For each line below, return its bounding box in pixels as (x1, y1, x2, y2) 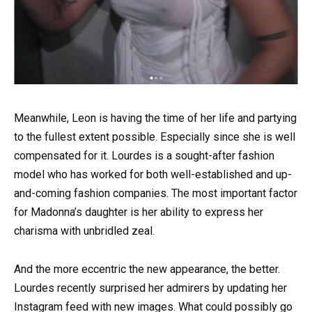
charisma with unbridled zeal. (14, 224, 155, 238)
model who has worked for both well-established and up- (14, 168, 292, 182)
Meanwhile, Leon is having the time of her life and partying (14, 111, 297, 125)
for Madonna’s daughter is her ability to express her (14, 205, 263, 219)
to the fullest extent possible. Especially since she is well (14, 130, 295, 144)
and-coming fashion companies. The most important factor (14, 187, 297, 201)
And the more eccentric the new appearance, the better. (14, 262, 280, 276)
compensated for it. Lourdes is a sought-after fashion (14, 149, 274, 163)
